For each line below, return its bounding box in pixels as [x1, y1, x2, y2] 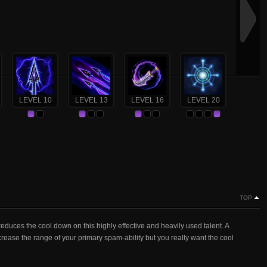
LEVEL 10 [18, 96, 52, 104]
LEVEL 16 [131, 96, 164, 104]
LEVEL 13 [74, 96, 108, 104]
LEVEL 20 [187, 96, 220, 104]
